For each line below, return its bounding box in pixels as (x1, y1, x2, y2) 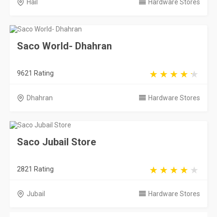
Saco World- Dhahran (17, 40, 112, 52)
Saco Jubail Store (17, 136, 96, 148)
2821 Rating (17, 165, 54, 173)
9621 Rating (17, 69, 54, 77)
